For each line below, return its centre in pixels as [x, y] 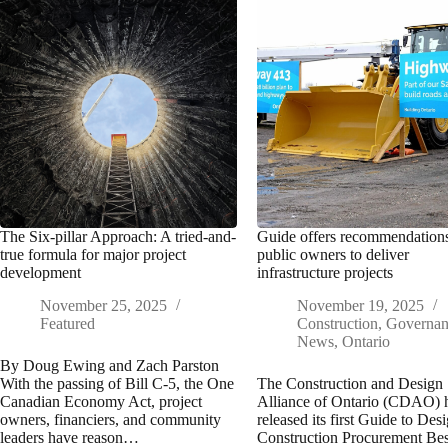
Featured [67, 324]
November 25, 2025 [103, 306]
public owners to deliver [333, 255]
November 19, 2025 [361, 306]
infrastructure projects [325, 273]
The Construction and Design [350, 384]
